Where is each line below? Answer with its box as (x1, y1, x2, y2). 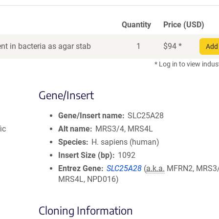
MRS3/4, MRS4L (95, 124, 153, 133)
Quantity (122, 20, 151, 29)
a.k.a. (146, 164, 165, 173)
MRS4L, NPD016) (58, 175, 119, 184)
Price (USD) (163, 20, 204, 29)
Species (58, 137, 86, 147)
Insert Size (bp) (58, 151, 112, 160)
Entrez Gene (58, 164, 101, 173)
